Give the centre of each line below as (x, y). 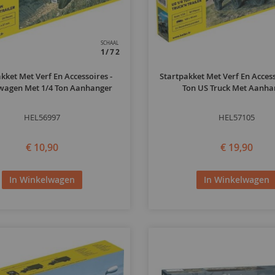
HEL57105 (236, 118)
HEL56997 (42, 118)
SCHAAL (109, 43)
